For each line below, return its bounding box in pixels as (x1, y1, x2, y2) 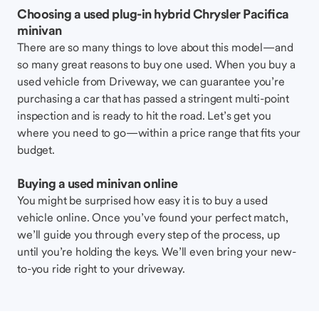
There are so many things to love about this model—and (17, 40, 293, 54)
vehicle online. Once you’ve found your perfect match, (17, 210, 288, 224)
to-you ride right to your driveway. (17, 261, 185, 276)
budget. (17, 142, 55, 157)
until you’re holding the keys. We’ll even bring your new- (17, 244, 296, 258)
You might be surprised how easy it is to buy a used (17, 193, 268, 207)
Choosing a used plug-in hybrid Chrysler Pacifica (17, 6, 289, 22)
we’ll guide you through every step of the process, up (17, 227, 280, 241)
